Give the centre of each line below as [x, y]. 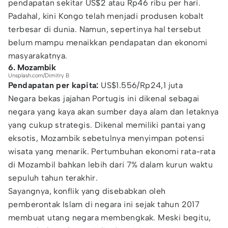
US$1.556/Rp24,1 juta [142, 85]
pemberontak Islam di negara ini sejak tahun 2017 [104, 204]
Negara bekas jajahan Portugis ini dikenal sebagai [104, 98]
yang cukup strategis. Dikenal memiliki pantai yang [107, 125]
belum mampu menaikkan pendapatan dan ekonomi [108, 42]
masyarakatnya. [38, 56]
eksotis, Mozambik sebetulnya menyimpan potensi [106, 138]
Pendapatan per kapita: [55, 85]
